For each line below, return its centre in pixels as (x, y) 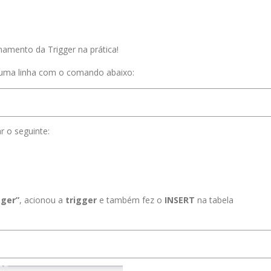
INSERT (180, 200)
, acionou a (42, 200)
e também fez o (131, 200)
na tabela (214, 200)
